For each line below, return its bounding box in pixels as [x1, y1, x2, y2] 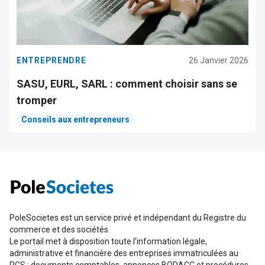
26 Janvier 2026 [189, 56, 248, 66]
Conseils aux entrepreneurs [21, 115, 130, 125]
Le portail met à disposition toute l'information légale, [9, 237, 207, 247]
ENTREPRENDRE [17, 56, 86, 66]
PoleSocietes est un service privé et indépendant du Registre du [9, 213, 246, 223]
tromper [17, 94, 57, 107]
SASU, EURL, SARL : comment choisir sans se [17, 77, 237, 91]
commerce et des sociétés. [9, 225, 110, 235]
